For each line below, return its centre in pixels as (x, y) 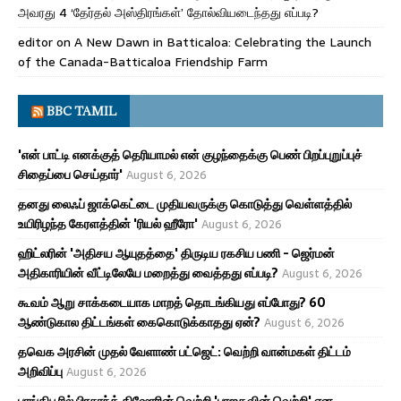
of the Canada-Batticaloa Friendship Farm (143, 61)
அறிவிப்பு (40, 371)
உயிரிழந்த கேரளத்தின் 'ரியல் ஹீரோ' (108, 223)
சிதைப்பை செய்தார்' (70, 174)
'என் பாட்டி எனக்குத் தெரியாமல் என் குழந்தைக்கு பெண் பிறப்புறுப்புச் (190, 154)
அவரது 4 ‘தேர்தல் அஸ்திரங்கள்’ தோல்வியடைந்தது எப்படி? (168, 12)
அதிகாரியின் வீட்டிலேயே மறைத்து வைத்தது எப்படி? (148, 273)
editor (35, 42)
